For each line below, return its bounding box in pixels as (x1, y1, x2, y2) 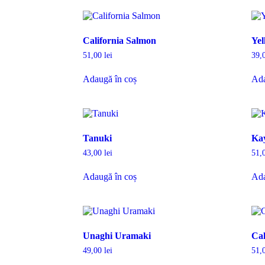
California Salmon (83, 35, 156, 46)
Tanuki (83, 132, 112, 143)
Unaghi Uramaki (83, 230, 151, 241)
